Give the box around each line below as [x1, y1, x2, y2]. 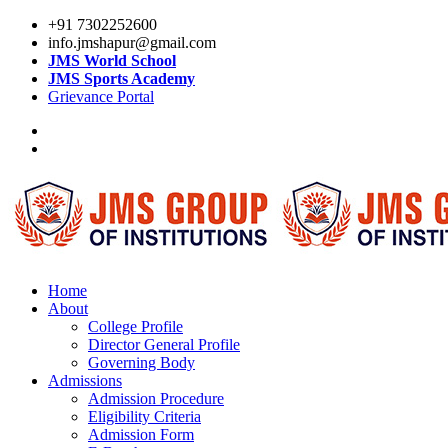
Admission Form [88, 425, 194, 443]
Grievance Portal [48, 88, 154, 105]
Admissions [48, 371, 122, 389]
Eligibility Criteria [88, 407, 201, 425]
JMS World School [48, 52, 176, 69]
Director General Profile [88, 335, 240, 353]
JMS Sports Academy [48, 70, 195, 87]
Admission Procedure [88, 389, 224, 407]
